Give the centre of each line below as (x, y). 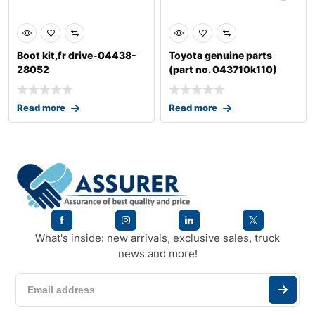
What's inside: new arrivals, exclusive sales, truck (157, 238)
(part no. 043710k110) (223, 70)
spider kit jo (197, 84)
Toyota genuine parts (220, 56)
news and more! (157, 254)
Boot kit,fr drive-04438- (77, 56)
